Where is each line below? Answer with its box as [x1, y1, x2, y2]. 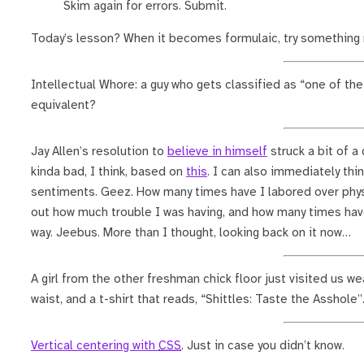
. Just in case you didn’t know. [181, 338, 344, 353]
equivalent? [31, 97, 96, 113]
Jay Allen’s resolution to [31, 144, 167, 159]
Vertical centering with [31, 338, 158, 353]
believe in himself [167, 144, 267, 159]
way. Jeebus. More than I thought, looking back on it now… [31, 225, 351, 240]
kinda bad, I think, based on [31, 164, 186, 180]
